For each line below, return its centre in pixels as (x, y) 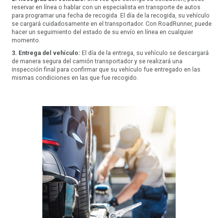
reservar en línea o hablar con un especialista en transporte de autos (106, 8)
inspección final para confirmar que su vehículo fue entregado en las (106, 70)
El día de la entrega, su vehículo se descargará (144, 53)
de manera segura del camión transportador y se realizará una (97, 62)
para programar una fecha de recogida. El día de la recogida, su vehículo (110, 16)
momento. (26, 41)
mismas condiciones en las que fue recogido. (75, 78)
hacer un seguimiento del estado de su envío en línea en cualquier (102, 32)
